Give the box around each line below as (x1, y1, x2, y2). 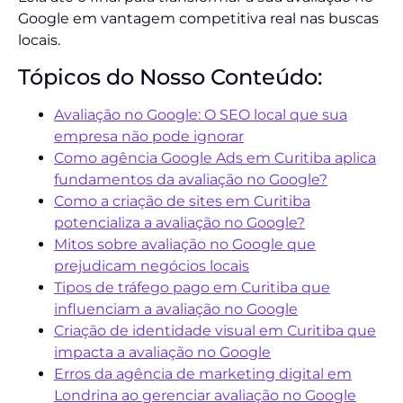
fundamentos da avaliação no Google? (54, 170, 327, 188)
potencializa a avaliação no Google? (54, 213, 305, 231)
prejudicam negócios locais (54, 256, 249, 274)
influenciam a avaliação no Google (54, 300, 298, 318)
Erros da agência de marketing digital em (54, 364, 352, 382)
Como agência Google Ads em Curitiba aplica (54, 148, 376, 166)
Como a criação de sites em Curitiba (54, 192, 310, 210)
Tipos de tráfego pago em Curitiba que (54, 278, 330, 296)
